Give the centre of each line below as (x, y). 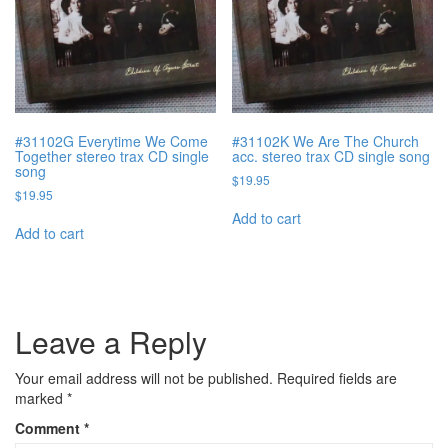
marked (41, 397)
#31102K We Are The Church (326, 141)
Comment (49, 427)
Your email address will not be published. (144, 377)
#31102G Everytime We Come (111, 141)
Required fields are (337, 377)
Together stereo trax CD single (112, 156)
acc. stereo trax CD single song (331, 156)
